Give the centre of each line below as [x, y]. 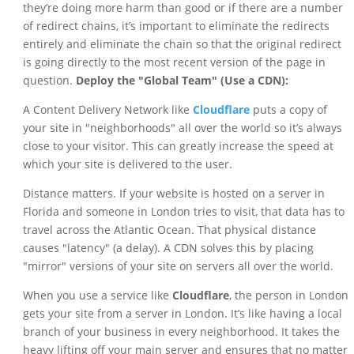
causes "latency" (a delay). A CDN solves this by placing [168, 248]
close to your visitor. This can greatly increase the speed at [178, 146]
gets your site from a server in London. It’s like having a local [182, 314]
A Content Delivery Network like [107, 110]
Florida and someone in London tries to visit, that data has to [183, 212]
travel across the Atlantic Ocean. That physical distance [169, 230]
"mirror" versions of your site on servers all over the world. [178, 266]
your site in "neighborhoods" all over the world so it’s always [182, 128]
